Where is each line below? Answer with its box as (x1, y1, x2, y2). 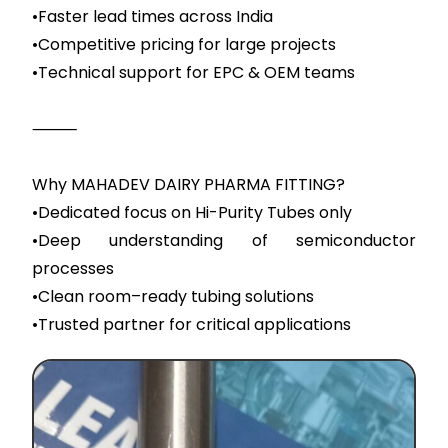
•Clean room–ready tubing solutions (32, 285, 315, 308)
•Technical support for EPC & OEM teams (32, 61, 356, 84)
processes (32, 257, 115, 280)
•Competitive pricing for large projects (32, 33, 337, 56)
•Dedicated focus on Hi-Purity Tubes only (32, 201, 353, 224)
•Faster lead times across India (32, 5, 274, 28)
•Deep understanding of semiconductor (32, 229, 416, 252)
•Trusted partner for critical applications (32, 313, 352, 336)
